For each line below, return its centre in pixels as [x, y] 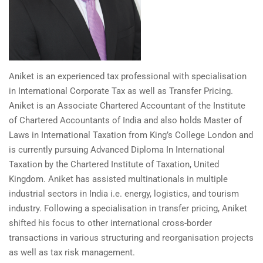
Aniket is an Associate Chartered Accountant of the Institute [127, 106]
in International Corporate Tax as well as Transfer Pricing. [121, 91]
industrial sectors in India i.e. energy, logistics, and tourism [124, 194]
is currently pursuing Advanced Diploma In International [117, 150]
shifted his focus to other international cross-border [110, 223]
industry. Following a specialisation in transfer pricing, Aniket [128, 209]
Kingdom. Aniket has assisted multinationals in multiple [118, 179]
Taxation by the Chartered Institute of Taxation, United [114, 165]
